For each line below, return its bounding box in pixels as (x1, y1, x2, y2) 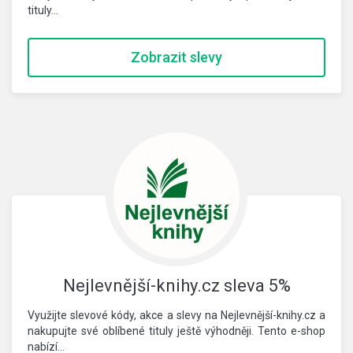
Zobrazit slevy (131, 49, 222, 65)
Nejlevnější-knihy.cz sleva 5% (62, 276, 291, 295)
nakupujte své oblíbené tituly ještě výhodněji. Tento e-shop (28, 325, 325, 337)
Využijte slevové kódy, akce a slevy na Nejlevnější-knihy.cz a (28, 309, 325, 321)
